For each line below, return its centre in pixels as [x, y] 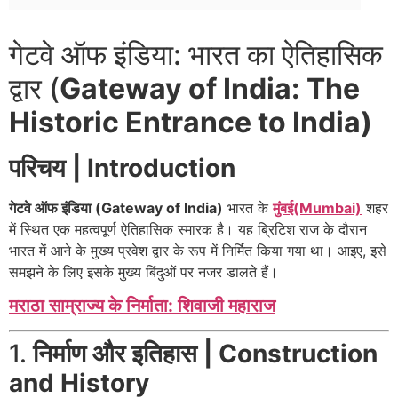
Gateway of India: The [210, 88]
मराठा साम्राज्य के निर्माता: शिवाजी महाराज [142, 306]
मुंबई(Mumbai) [317, 208]
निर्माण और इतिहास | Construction [205, 354]
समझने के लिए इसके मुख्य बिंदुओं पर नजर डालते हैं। [143, 272]
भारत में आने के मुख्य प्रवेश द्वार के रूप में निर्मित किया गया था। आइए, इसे [198, 251]
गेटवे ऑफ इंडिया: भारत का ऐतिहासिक [196, 55]
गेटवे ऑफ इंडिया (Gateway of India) [116, 208]
